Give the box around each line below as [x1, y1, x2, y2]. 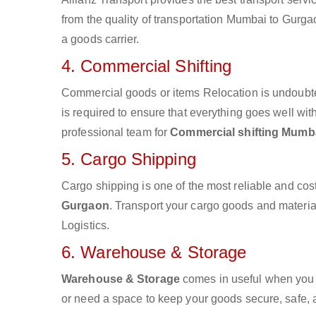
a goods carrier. [61, 33, 140, 45]
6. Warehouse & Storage [61, 243, 247, 262]
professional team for [61, 126, 171, 138]
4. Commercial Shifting [61, 56, 232, 75]
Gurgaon [61, 200, 109, 212]
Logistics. [61, 219, 109, 231]
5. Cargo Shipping [61, 150, 196, 169]
